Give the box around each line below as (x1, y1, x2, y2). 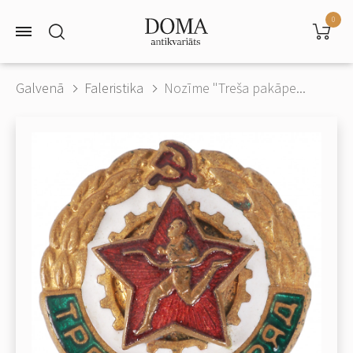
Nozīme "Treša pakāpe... (164, 79, 306, 97)
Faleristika (84, 79, 143, 97)
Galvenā (16, 79, 64, 97)
